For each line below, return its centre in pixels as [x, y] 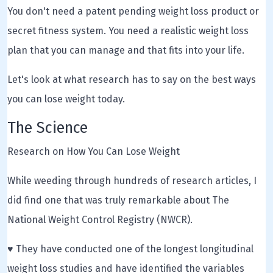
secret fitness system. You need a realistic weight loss [128, 31]
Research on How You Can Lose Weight [94, 151]
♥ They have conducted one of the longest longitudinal [130, 249]
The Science [48, 128]
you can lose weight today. [66, 99]
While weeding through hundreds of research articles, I [132, 181]
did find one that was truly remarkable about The [118, 200]
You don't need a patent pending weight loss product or [133, 11]
